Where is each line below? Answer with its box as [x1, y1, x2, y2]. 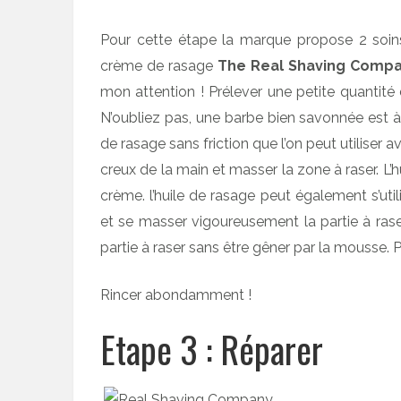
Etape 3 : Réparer [100, 322, 323, 376]
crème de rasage [100, 57, 218, 74]
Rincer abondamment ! [100, 286, 252, 303]
